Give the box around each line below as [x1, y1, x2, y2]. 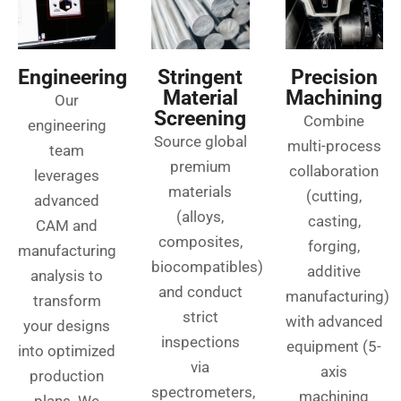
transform [32, 292, 101, 311]
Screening [154, 107, 247, 132]
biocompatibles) [151, 258, 264, 277]
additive [307, 262, 362, 281]
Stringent [158, 65, 243, 90]
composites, [158, 233, 243, 252]
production [30, 367, 105, 386]
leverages [34, 166, 100, 185]
